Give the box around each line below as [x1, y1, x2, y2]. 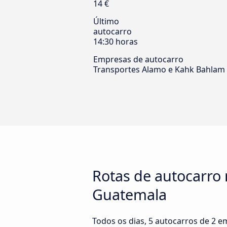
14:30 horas [93, 36, 138, 48]
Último [93, 16, 119, 27]
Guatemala [92, 184, 167, 205]
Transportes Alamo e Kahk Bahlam [93, 64, 225, 75]
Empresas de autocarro [93, 54, 183, 65]
